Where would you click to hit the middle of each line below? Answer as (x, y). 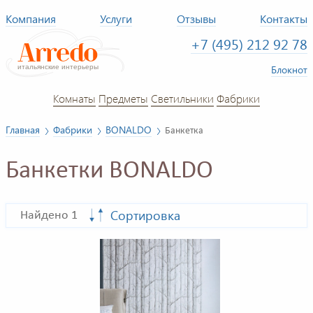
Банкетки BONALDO (109, 172)
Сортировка (145, 216)
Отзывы (196, 19)
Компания (31, 19)
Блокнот (289, 69)
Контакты (284, 19)
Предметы (123, 98)
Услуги (116, 19)
